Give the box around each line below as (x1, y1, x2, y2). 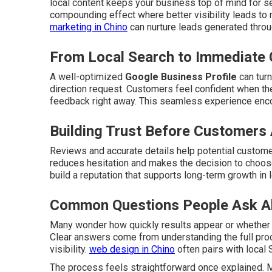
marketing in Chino (50, 21, 127, 33)
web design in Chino (89, 243, 175, 255)
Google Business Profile (125, 71, 237, 83)
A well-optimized (50, 71, 125, 83)
